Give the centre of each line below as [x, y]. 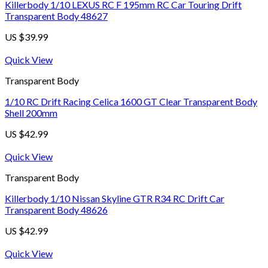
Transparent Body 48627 [56, 16]
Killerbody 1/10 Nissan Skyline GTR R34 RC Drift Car [115, 199]
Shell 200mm [31, 113]
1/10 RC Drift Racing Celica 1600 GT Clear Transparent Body [131, 102]
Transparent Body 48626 [56, 210]
